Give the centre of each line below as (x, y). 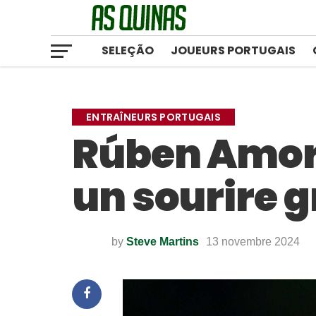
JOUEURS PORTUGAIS (233, 50)
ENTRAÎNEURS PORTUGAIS (154, 117)
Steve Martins (163, 242)
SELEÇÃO (128, 50)
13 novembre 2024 (253, 242)
